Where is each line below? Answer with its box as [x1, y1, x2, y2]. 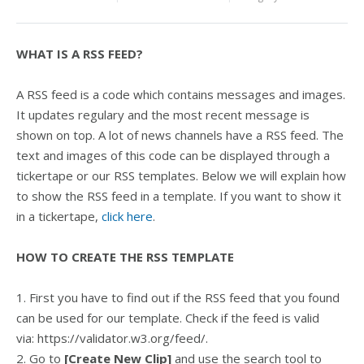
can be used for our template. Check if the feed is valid [16, 310, 319, 326]
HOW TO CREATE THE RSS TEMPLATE [16, 249, 234, 265]
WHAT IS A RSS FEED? [16, 45, 143, 62]
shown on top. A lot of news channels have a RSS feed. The [16, 127, 344, 143]
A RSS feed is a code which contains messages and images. [16, 86, 345, 102]
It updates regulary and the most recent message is [16, 106, 310, 123]
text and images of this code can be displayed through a [16, 147, 330, 163]
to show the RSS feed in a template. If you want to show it [16, 188, 341, 204]
